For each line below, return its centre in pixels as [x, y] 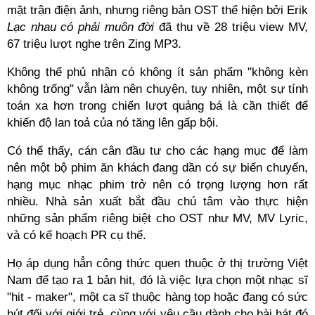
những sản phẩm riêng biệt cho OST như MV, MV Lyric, [157, 218]
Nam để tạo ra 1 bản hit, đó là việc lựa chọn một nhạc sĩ [157, 280]
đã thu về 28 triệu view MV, [233, 27]
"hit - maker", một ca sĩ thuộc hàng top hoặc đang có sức [157, 297]
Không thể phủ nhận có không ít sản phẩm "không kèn [157, 72]
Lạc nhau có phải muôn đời [83, 27]
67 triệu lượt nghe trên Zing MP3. [94, 44]
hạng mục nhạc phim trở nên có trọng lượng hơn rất [157, 185]
